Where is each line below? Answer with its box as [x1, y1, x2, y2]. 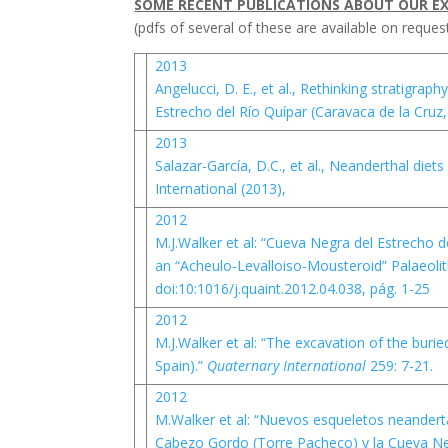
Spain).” [154, 356, 207, 375]
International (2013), [154, 179, 286, 198]
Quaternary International [206, 356, 370, 375]
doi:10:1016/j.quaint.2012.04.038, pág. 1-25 [154, 279, 430, 298]
